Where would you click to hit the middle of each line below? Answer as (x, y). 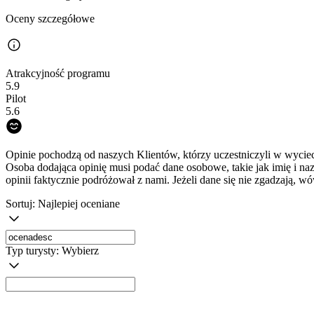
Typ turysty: (34, 251)
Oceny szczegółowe (50, 19)
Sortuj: (22, 204)
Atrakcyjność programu (58, 74)
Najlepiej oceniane (79, 204)
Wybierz (80, 251)
